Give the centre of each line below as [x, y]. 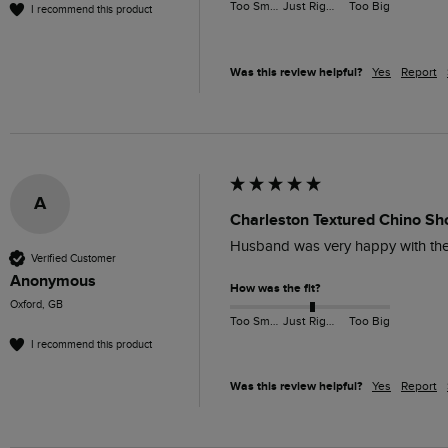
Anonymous [53, 281]
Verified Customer [73, 258]
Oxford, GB [36, 305]
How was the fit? [275, 289]
